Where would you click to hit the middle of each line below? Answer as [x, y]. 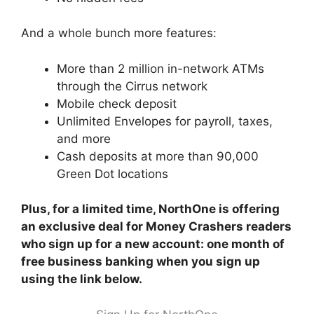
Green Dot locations [112, 173]
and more [84, 138]
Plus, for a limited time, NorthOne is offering [150, 209]
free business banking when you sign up [141, 261]
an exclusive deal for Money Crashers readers [156, 226]
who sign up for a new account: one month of [153, 244]
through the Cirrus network [132, 86]
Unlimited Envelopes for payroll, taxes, [165, 121]
